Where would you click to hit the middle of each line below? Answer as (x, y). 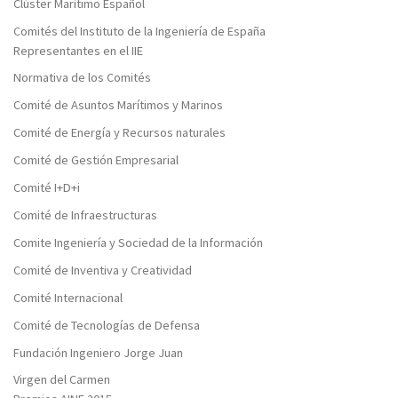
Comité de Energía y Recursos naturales (119, 133)
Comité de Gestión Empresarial (96, 160)
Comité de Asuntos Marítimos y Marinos (118, 105)
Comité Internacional (68, 297)
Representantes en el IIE (78, 50)
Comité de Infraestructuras (85, 215)
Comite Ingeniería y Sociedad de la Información (138, 242)
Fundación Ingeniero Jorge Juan (98, 352)
